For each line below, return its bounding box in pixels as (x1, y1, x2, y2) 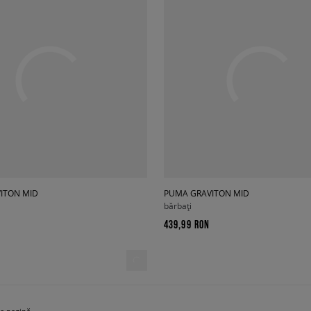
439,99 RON (164, 218, 210, 230)
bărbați (164, 200, 192, 211)
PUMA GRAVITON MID (164, 187, 249, 199)
